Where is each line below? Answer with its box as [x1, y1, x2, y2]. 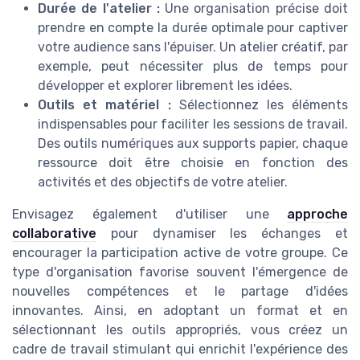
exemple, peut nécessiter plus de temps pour [38, 59, 348, 75]
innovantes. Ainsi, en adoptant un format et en [12, 303, 348, 319]
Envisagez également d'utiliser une [12, 207, 287, 223]
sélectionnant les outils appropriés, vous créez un [12, 322, 348, 338]
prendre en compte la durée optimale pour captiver [38, 20, 348, 36]
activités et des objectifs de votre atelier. [38, 174, 288, 190]
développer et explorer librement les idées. [38, 78, 292, 94]
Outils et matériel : [38, 97, 179, 113]
